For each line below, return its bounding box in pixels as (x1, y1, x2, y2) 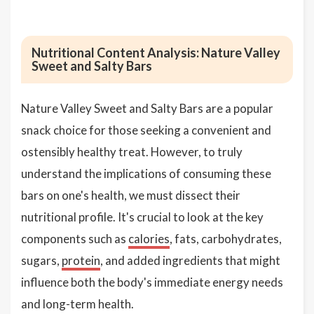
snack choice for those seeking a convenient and (21, 123, 271, 137)
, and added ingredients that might (100, 253, 280, 268)
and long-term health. (21, 296, 134, 311)
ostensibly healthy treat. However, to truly (21, 144, 243, 159)
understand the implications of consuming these (21, 166, 271, 181)
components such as (21, 231, 128, 246)
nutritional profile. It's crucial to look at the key (21, 210, 264, 224)
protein (62, 253, 100, 268)
